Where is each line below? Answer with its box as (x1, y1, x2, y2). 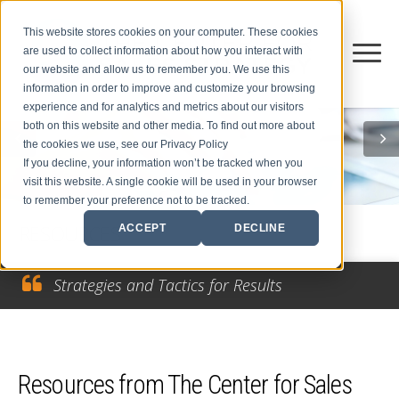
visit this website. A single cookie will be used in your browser (23, 175, 318, 189)
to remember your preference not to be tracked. (23, 194, 250, 208)
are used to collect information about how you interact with (23, 45, 304, 58)
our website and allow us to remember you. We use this (23, 63, 290, 77)
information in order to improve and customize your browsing (23, 82, 316, 95)
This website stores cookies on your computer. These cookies (23, 26, 319, 39)
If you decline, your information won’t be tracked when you (23, 157, 304, 170)
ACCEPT (118, 221, 167, 234)
